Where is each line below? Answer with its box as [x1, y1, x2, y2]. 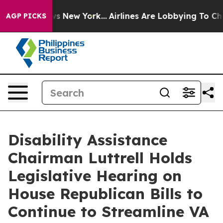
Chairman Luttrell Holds [8, 148, 192, 167]
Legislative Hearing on [8, 166, 182, 185]
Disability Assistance [8, 130, 167, 149]
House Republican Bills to [8, 184, 203, 203]
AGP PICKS [6, 11, 46, 20]
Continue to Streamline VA [8, 202, 209, 221]
